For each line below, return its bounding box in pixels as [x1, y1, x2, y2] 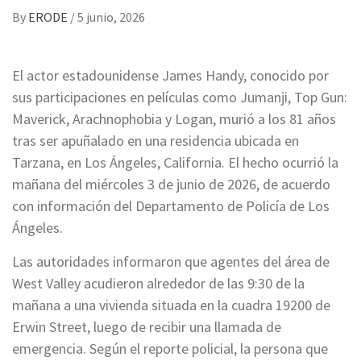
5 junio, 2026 [77, 9, 145, 26]
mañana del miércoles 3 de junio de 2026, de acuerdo [12, 175, 330, 194]
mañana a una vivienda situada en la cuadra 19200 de [12, 296, 330, 315]
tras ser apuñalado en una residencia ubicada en [12, 131, 299, 151]
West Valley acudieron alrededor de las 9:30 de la [12, 274, 305, 293]
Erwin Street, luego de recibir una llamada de [12, 317, 281, 337]
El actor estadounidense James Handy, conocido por [12, 66, 329, 85]
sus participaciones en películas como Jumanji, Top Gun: [12, 88, 347, 107]
